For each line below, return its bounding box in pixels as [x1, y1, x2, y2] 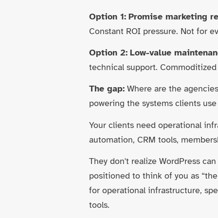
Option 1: [89, 11, 127, 22]
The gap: [89, 83, 125, 94]
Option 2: [89, 47, 128, 58]
